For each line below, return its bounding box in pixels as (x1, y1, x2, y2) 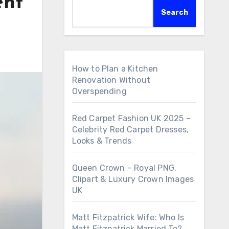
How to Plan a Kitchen (72, 64, 158, 74)
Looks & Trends (72, 136, 132, 146)
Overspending (72, 86, 127, 96)
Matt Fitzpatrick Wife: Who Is (72, 213, 185, 222)
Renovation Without (72, 75, 151, 85)
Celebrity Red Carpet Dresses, (72, 125, 189, 134)
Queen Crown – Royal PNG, (72, 163, 177, 173)
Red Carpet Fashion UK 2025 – (72, 113, 191, 123)
